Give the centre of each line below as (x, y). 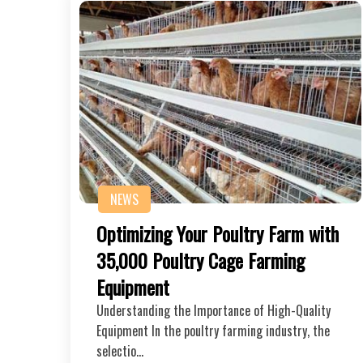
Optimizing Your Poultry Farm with (218, 233)
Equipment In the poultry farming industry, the (213, 330)
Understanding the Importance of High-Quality (214, 310)
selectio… (120, 350)
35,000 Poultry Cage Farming (201, 260)
